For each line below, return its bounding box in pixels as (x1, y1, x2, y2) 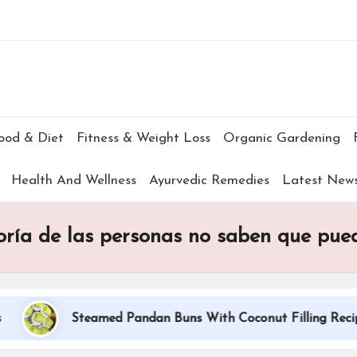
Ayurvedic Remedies (148, 173, 269, 187)
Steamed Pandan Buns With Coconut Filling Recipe (45, 312, 343, 326)
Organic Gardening (222, 131, 340, 145)
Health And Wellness (10, 173, 136, 187)
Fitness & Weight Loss (76, 131, 210, 145)
